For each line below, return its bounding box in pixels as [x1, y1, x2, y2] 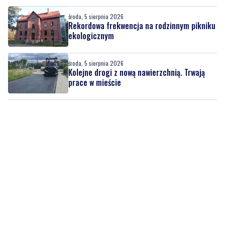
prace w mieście [68, 43, 121, 55]
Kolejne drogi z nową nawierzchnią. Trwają [68, 33, 205, 45]
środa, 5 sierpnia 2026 [68, 25, 124, 34]
